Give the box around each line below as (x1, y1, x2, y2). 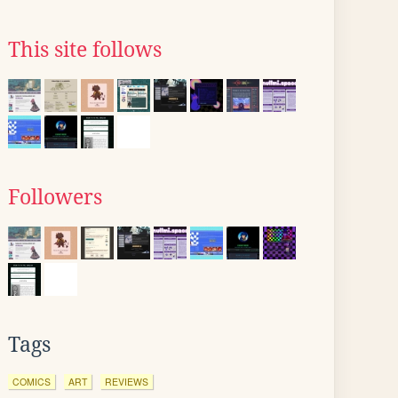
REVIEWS (105, 375, 148, 388)
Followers (8, 186, 102, 209)
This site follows (8, 38, 162, 61)
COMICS (12, 375, 51, 388)
